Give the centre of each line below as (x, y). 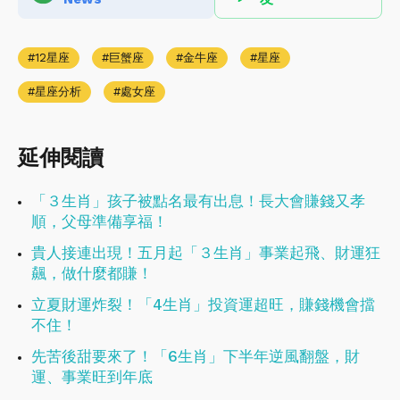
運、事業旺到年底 (92, 376)
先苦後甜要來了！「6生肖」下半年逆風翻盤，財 (196, 356)
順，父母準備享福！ (100, 221)
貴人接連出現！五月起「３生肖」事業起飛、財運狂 (206, 252)
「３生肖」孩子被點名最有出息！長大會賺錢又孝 (198, 200)
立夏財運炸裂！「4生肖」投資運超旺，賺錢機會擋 (203, 304)
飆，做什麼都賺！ (92, 273)
